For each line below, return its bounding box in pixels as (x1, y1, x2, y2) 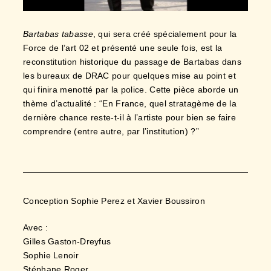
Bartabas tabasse (23, 29, 93, 39)
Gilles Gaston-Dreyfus (23, 237, 111, 247)
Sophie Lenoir (23, 250, 79, 261)
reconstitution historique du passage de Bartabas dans (23, 57, 241, 67)
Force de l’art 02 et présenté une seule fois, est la (23, 43, 223, 53)
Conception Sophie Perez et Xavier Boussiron (23, 196, 205, 206)
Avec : (23, 223, 48, 233)
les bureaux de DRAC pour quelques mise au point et (23, 71, 236, 81)
